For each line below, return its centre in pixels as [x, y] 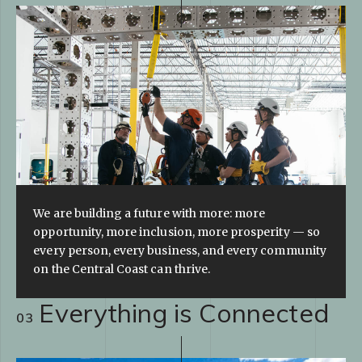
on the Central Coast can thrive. [122, 269]
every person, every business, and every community [180, 251]
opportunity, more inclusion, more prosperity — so [177, 232]
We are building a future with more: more [149, 214]
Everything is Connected [184, 313]
